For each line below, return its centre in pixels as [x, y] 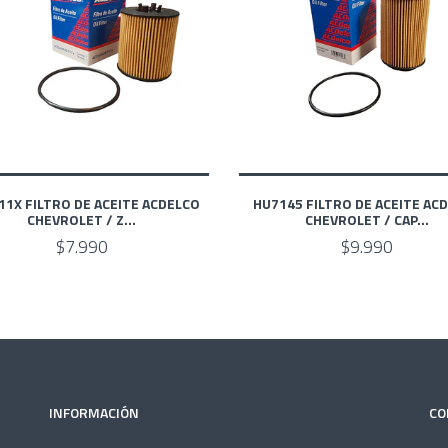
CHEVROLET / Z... [81, 219]
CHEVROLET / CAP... [366, 219]
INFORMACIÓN [94, 412]
